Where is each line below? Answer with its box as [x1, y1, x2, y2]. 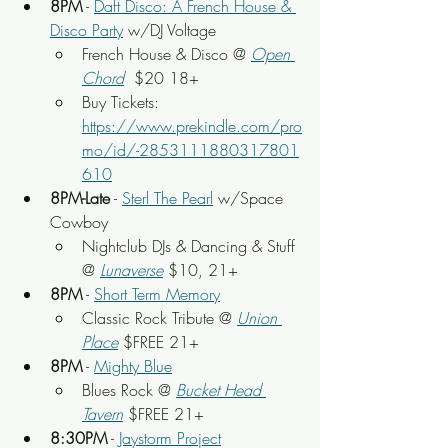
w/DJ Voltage [123, 19, 216, 41]
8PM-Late [50, 187, 110, 209]
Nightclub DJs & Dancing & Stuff [82, 235, 300, 257]
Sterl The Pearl [122, 187, 213, 209]
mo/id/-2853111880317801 [82, 139, 299, 161]
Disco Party [50, 19, 123, 41]
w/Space [213, 187, 288, 209]
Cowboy [50, 211, 108, 233]
